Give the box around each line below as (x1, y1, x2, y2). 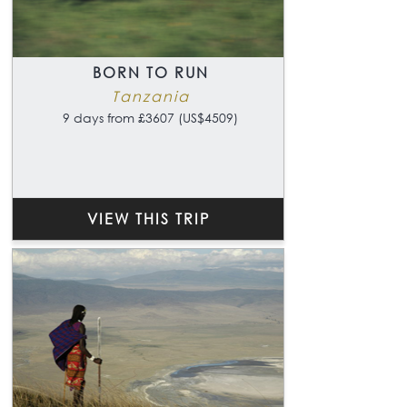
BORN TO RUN (92, 62, 209, 82)
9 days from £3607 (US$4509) (63, 108, 238, 126)
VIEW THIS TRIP (86, 208, 210, 228)
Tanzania (111, 85, 190, 105)
